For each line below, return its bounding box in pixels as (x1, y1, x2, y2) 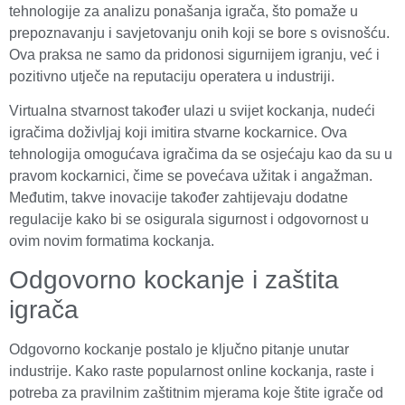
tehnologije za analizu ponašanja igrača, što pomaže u (9, 3, 358, 19)
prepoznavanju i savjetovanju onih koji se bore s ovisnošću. (9, 24, 390, 41)
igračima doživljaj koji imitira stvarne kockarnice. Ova (9, 124, 347, 140)
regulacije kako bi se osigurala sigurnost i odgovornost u (9, 211, 369, 227)
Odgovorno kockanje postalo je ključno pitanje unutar (9, 342, 349, 358)
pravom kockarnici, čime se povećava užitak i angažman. (9, 167, 372, 184)
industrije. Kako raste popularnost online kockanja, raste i (9, 363, 374, 380)
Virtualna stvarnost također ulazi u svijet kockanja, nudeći (9, 102, 375, 118)
